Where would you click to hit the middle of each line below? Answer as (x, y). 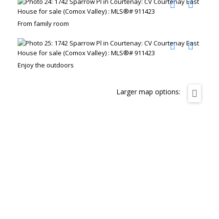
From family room (43, 24)
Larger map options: (149, 92)
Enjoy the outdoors (45, 65)
